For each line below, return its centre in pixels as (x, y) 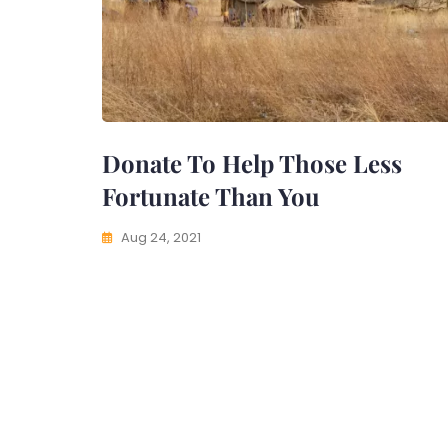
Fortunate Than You (211, 196)
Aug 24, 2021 (161, 237)
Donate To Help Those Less (252, 163)
